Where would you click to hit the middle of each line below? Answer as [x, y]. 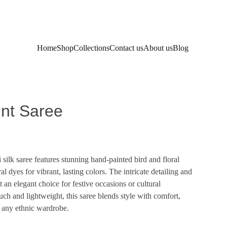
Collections [91, 48]
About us [158, 48]
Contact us [126, 48]
